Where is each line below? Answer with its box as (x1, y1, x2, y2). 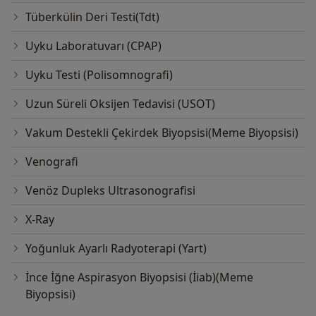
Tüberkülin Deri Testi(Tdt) (25, 8, 159, 25)
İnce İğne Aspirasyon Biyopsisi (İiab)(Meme (25, 269, 253, 285)
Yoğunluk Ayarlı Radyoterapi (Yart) (25, 240, 207, 256)
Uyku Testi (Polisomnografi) (25, 66, 173, 83)
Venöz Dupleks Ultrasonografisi (25, 182, 195, 198)
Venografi (25, 153, 78, 169)
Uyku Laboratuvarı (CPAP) (25, 37, 162, 54)
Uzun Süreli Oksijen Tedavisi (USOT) (25, 95, 215, 111)
